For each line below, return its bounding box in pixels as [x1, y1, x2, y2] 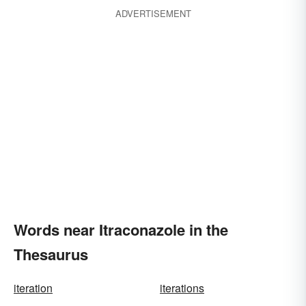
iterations [160, 280, 204, 296]
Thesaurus [14, 243, 88, 265]
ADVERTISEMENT [115, 7, 191, 20]
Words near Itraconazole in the [14, 219, 228, 240]
